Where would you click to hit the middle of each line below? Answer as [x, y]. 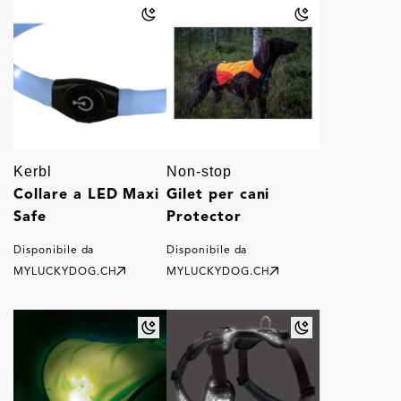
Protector [204, 216]
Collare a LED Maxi [87, 194]
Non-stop [199, 171]
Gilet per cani [218, 194]
